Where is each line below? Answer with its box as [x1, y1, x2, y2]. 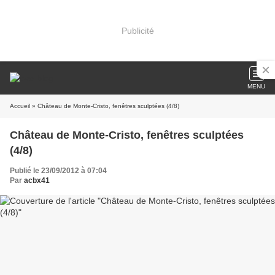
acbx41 [24, 176, 50, 185]
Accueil [10, 103, 30, 109]
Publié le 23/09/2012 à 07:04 [10, 166, 107, 175]
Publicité [121, 25, 154, 36]
